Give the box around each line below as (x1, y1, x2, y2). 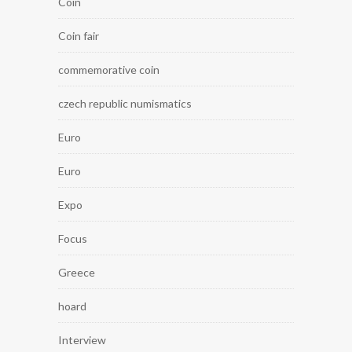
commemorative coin (58, 62, 159, 76)
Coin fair (58, 28, 99, 42)
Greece (58, 265, 95, 279)
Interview (58, 332, 106, 346)
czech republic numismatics (58, 96, 192, 110)
